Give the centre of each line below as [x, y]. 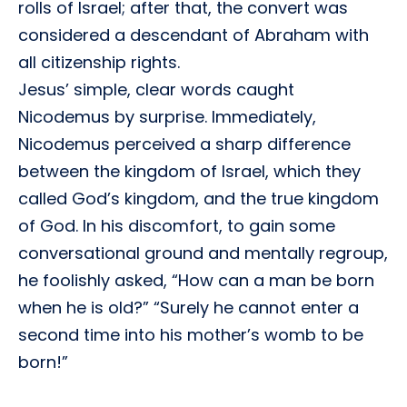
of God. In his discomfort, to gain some [177, 226]
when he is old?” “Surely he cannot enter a [189, 308]
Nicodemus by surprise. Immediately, [167, 117]
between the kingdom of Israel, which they [189, 171]
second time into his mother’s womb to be [191, 335]
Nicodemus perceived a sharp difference [184, 144]
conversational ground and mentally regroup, [203, 253]
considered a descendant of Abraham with [194, 35]
